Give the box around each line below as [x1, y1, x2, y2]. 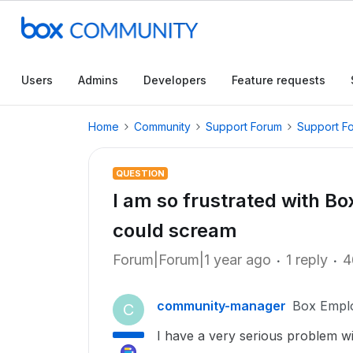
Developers [143, 73, 206, 87]
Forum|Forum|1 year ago [113, 251, 271, 268]
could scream [113, 219, 237, 242]
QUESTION [116, 168, 165, 179]
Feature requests [232, 73, 325, 87]
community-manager [157, 298, 286, 314]
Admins [78, 73, 118, 87]
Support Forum [206, 120, 282, 133]
